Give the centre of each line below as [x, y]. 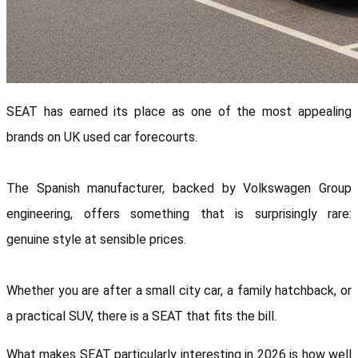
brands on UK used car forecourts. [103, 137]
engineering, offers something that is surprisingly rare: [179, 213]
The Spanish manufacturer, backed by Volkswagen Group [179, 188]
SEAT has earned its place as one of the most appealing [179, 111]
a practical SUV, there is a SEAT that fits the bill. [141, 316]
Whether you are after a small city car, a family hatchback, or [179, 290]
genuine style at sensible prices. [98, 239]
